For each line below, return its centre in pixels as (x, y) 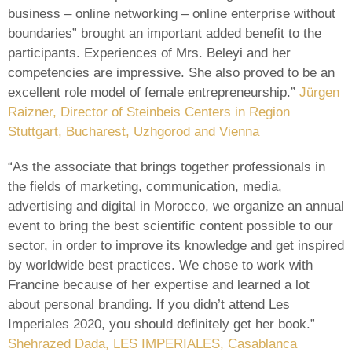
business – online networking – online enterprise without (172, 13)
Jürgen (319, 92)
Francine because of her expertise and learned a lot (159, 284)
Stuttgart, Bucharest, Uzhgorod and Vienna (134, 131)
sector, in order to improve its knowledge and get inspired (176, 245)
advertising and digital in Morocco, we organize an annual (176, 206)
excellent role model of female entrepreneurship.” (154, 92)
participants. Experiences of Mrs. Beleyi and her (149, 53)
